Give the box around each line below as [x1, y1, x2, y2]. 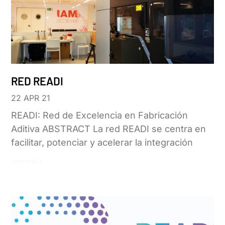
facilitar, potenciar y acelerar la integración [11, 137, 193, 148]
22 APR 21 [11, 92, 51, 103]
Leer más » [11, 157, 43, 165]
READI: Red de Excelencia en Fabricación [11, 109, 188, 121]
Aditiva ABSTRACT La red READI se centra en [11, 123, 206, 134]
